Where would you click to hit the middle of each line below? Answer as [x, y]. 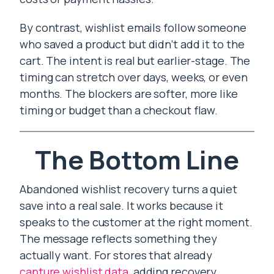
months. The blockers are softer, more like [129, 94]
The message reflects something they [118, 239]
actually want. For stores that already [116, 255]
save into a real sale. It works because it [121, 206]
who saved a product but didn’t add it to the [132, 44]
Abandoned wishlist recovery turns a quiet [128, 189]
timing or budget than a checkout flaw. [119, 110]
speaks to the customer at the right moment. [136, 222]
